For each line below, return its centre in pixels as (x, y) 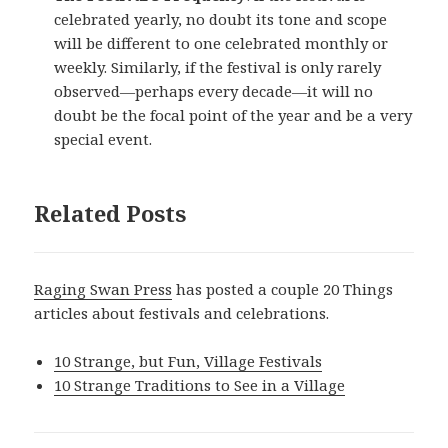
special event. (103, 139)
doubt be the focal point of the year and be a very (233, 115)
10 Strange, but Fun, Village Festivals (188, 361)
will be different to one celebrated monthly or (221, 43)
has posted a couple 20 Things (283, 289)
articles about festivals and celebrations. (182, 313)
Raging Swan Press (103, 289)
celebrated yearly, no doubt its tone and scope (221, 19)
